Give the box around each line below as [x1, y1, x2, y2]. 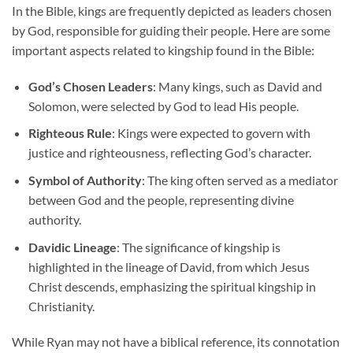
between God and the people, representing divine [28, 191, 294, 207]
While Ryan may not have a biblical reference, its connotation [12, 334, 340, 350]
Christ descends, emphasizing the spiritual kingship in [28, 278, 316, 294]
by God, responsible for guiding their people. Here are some [12, 22, 330, 38]
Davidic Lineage [28, 239, 117, 255]
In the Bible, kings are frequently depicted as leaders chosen [12, 2, 332, 18]
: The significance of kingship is [116, 239, 281, 255]
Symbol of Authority [28, 172, 142, 188]
